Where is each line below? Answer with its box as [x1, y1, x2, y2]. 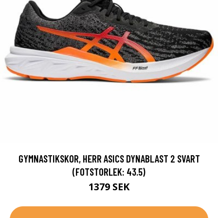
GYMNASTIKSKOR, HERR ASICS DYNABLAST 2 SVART [18, 152, 200, 164]
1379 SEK [89, 180, 129, 193]
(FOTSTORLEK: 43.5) [73, 165, 145, 178]
